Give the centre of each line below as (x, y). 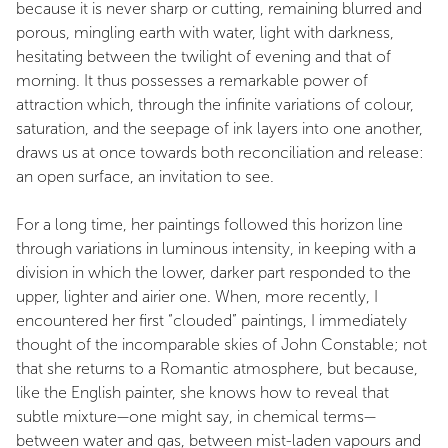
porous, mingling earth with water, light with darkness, (205, 32)
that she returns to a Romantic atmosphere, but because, (217, 368)
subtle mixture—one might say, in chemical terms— (196, 416)
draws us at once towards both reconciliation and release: (220, 152)
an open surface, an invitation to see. (145, 176)
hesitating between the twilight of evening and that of (203, 56)
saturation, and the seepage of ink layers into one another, (219, 128)
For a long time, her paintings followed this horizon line (209, 224)
